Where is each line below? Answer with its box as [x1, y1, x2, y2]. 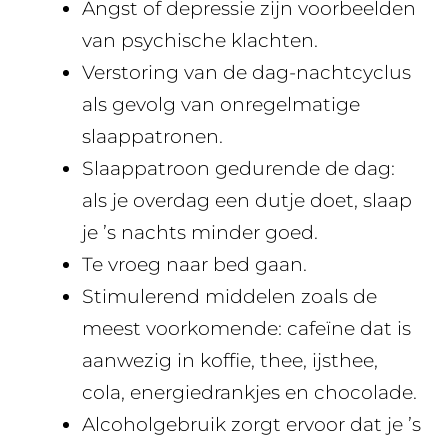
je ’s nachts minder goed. [82, 221, 318, 245]
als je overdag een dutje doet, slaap [82, 189, 412, 213]
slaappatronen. [82, 125, 223, 149]
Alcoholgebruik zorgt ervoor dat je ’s [82, 413, 421, 437]
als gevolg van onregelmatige [82, 93, 360, 117]
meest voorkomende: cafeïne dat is [82, 317, 411, 341]
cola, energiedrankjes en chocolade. [82, 381, 417, 405]
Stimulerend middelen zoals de [82, 285, 377, 309]
